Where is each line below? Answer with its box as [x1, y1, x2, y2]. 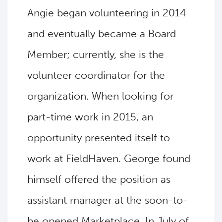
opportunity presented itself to [27, 131, 170, 144]
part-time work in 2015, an [27, 111, 153, 123]
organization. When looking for [27, 90, 173, 103]
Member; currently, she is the [27, 48, 164, 61]
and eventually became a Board [27, 27, 176, 40]
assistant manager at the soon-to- [27, 194, 188, 207]
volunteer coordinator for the [27, 69, 165, 82]
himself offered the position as [27, 173, 170, 186]
